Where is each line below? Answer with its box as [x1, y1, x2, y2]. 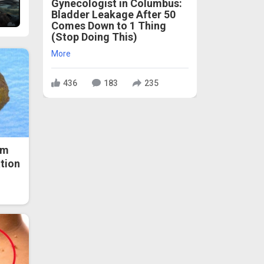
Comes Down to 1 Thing [51, 19, 166, 32]
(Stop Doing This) [51, 31, 137, 44]
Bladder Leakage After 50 [51, 8, 176, 21]
